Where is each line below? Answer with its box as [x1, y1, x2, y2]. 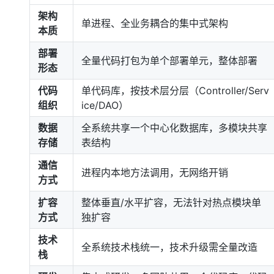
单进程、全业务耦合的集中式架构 [81, 17, 228, 29]
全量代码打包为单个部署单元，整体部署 [81, 54, 257, 67]
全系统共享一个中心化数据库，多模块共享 [81, 122, 267, 134]
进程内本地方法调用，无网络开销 [81, 166, 228, 179]
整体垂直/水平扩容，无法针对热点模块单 [81, 196, 261, 209]
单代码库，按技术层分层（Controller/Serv [81, 84, 269, 97]
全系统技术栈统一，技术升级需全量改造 [81, 241, 257, 253]
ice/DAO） [81, 99, 128, 111]
